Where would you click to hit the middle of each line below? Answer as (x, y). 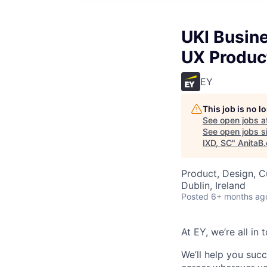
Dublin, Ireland (213, 185)
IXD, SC (217, 143)
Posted (195, 196)
